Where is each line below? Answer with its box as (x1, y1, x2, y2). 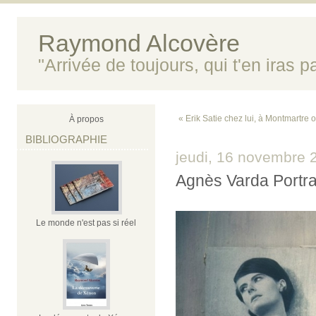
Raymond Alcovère (38, 30, 240, 56)
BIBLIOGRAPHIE (25, 133, 107, 145)
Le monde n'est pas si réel (36, 218, 137, 228)
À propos (69, 114, 104, 124)
